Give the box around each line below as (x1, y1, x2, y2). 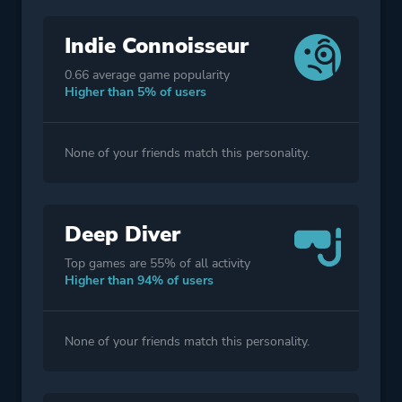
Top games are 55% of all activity (65, 254, 250, 272)
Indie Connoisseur (65, 31, 249, 60)
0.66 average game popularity (65, 66, 230, 83)
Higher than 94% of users (65, 271, 214, 289)
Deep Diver (65, 219, 180, 249)
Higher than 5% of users (65, 83, 206, 100)
